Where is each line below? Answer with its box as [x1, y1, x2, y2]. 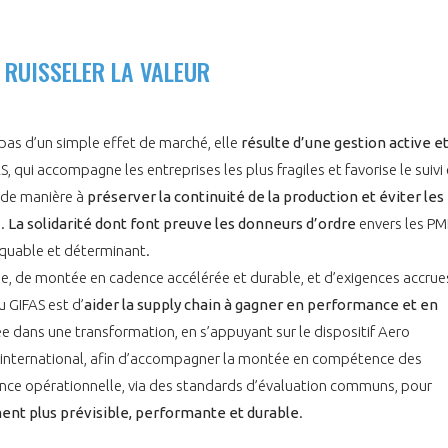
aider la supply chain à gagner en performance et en [84, 295, 438, 313]
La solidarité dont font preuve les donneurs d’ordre [8, 214, 359, 232]
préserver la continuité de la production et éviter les [87, 187, 444, 205]
